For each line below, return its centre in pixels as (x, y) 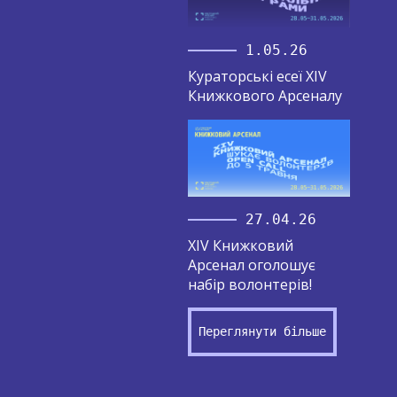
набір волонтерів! (249, 284)
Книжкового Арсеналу (265, 96)
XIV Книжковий (240, 245)
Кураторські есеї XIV (257, 77)
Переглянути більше (262, 331)
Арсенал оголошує (251, 265)
